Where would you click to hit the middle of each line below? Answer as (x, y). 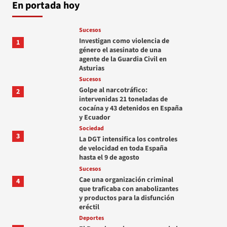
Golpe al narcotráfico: (113, 90)
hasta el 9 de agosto (109, 157)
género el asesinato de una (120, 50)
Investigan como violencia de (124, 41)
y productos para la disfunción (126, 198)
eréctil (89, 207)
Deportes (91, 218)
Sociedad (91, 128)
